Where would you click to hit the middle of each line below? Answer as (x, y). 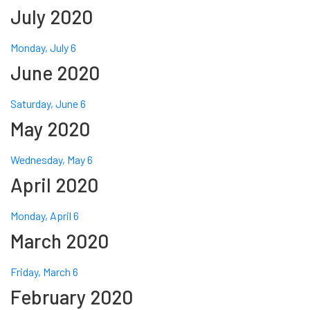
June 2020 (55, 73)
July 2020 (52, 17)
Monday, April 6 (45, 216)
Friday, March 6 (44, 272)
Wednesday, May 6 (52, 160)
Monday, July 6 (43, 48)
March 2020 (60, 241)
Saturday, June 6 (48, 104)
